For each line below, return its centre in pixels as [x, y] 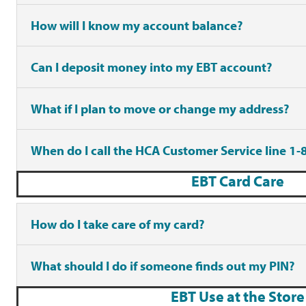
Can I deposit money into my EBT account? [151, 67]
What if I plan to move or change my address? [160, 109]
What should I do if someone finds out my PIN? [163, 265]
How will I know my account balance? [137, 26]
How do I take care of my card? [117, 224]
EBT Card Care [238, 181]
